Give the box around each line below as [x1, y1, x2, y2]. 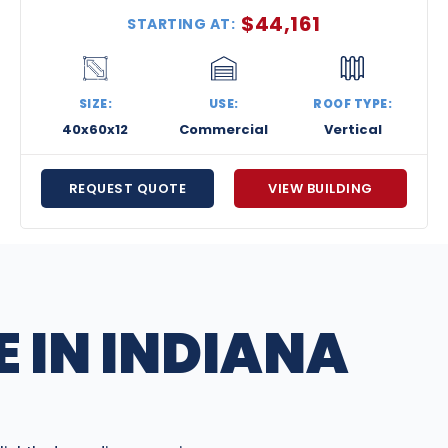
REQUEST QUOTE [68, 179, 187, 199]
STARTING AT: [127, 13, 236, 34]
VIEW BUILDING [268, 179, 373, 199]
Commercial [179, 120, 269, 140]
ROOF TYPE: [313, 95, 393, 113]
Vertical [323, 120, 382, 140]
